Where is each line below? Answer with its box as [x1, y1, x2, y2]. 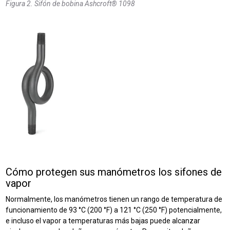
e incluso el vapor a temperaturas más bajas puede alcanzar [6, 217, 201, 225]
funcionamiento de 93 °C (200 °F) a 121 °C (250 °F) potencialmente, [6, 206, 222, 215]
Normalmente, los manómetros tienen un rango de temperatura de [6, 195, 223, 204]
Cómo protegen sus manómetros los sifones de [6, 166, 222, 179]
